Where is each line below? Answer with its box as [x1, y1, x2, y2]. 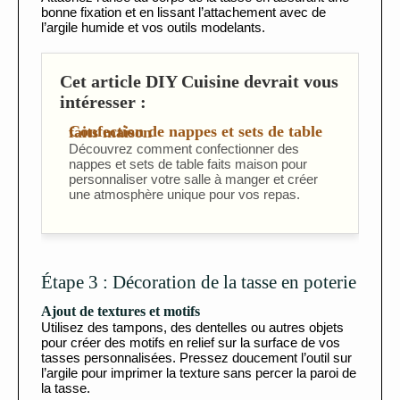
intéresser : [60, 92, 146, 112]
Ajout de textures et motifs [41, 304, 200, 320]
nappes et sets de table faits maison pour [69, 156, 307, 172]
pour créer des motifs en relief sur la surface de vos [41, 335, 340, 351]
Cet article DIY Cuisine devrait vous [60, 71, 338, 92]
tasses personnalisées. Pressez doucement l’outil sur [41, 350, 352, 366]
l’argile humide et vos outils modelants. [41, 20, 265, 36]
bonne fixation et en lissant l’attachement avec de [41, 4, 326, 21]
